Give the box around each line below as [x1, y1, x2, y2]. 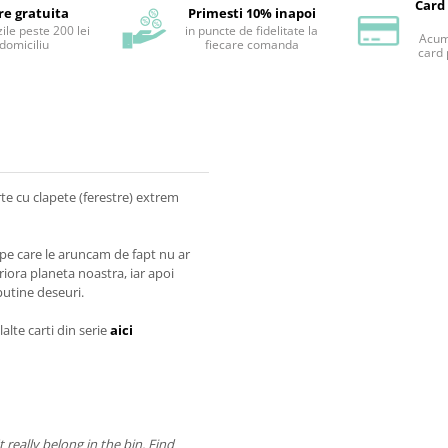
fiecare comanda [204, 36, 299, 54]
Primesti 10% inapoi [187, 4, 316, 23]
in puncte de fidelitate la [185, 22, 318, 40]
